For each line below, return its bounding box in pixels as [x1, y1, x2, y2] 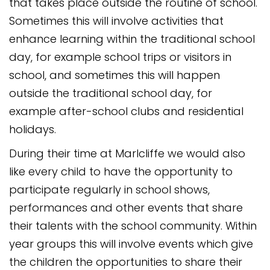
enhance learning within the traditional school [9, 31, 255, 46]
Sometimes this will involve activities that [9, 13, 224, 28]
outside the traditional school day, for [9, 86, 212, 101]
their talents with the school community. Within [9, 218, 257, 233]
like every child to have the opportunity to [9, 164, 233, 179]
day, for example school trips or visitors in [9, 49, 231, 64]
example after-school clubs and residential [9, 104, 243, 119]
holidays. [9, 122, 56, 137]
